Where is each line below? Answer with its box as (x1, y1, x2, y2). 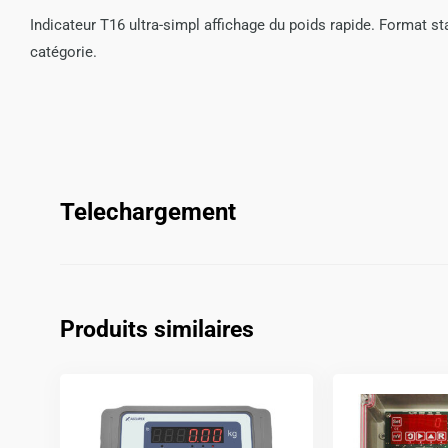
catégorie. (30, 43, 97, 61)
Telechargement (60, 197, 236, 226)
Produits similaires (60, 316, 254, 343)
